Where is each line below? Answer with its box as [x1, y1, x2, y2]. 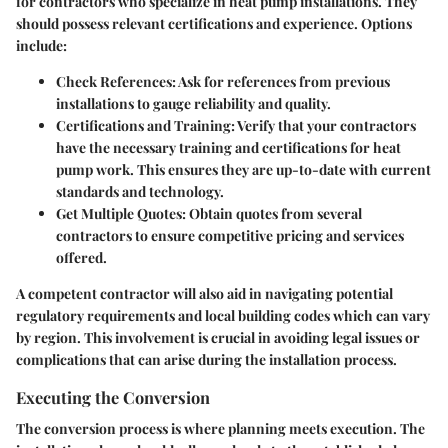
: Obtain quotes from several [182, 203, 362, 223]
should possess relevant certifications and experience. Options [16, 13, 412, 33]
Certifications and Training [56, 115, 231, 135]
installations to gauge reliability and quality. [56, 93, 331, 113]
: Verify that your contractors [231, 115, 416, 135]
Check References [56, 71, 172, 91]
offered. [56, 247, 107, 267]
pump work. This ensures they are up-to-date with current [56, 159, 431, 179]
